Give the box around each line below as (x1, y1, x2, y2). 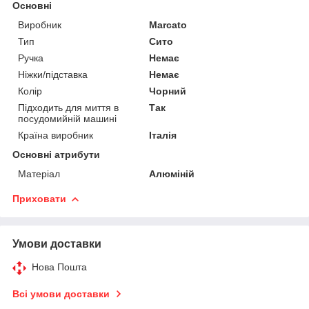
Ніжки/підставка (18, 68, 88, 80)
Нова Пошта (32, 261, 87, 272)
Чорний (149, 85, 187, 97)
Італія (149, 129, 177, 141)
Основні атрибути (12, 148, 100, 160)
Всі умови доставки (12, 288, 110, 299)
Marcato (149, 19, 188, 30)
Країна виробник (18, 129, 93, 141)
